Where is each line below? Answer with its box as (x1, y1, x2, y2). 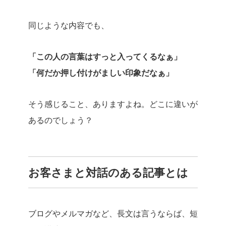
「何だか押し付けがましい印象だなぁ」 (28, 69, 174, 77)
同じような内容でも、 (28, 21, 109, 30)
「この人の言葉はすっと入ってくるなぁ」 (28, 52, 182, 61)
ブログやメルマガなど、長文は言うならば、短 (28, 209, 198, 218)
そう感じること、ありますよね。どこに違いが (28, 100, 198, 108)
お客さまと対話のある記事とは (28, 166, 188, 179)
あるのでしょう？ (28, 116, 93, 125)
